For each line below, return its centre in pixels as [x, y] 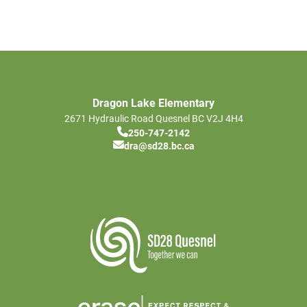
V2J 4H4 [224, 118]
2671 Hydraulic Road [109, 118]
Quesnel [172, 118]
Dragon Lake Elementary [153, 102]
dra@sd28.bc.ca [159, 145]
